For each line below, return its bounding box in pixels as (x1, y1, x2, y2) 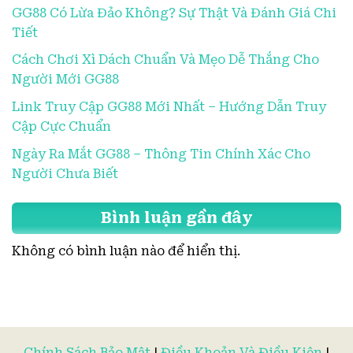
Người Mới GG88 (12, 72, 119, 87)
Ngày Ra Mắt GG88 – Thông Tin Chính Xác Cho (12, 146, 310, 162)
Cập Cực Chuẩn (12, 118, 111, 134)
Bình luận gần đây (100, 208, 253, 227)
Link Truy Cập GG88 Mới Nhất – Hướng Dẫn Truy (12, 98, 326, 114)
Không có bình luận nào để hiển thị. (12, 243, 240, 259)
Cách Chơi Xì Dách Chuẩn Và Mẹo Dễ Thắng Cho (12, 52, 319, 68)
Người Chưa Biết (12, 165, 118, 181)
